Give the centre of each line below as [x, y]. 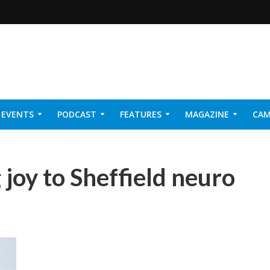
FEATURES [141, 114]
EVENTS [17, 114]
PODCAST [77, 114]
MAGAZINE [207, 114]
